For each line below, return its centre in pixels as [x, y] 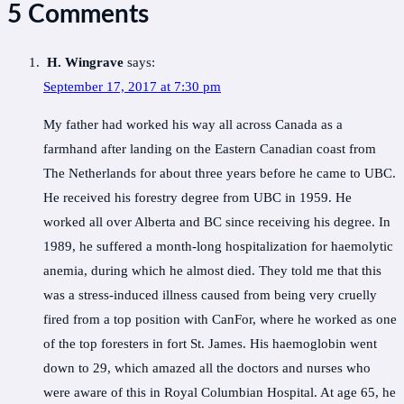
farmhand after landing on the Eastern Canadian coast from [210, 149]
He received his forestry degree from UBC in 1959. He [197, 198]
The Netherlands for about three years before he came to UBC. [220, 174]
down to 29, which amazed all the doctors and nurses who [207, 368]
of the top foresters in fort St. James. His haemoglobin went [210, 344]
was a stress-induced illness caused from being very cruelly [210, 295]
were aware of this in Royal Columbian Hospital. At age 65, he [220, 393]
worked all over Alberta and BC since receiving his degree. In [217, 222]
